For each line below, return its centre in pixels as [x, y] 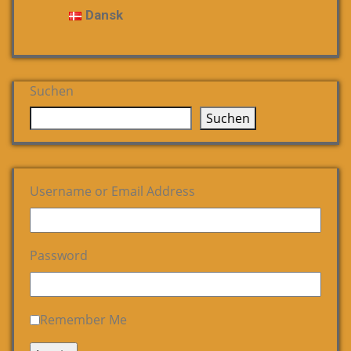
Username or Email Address [112, 192]
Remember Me [83, 320]
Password [59, 256]
